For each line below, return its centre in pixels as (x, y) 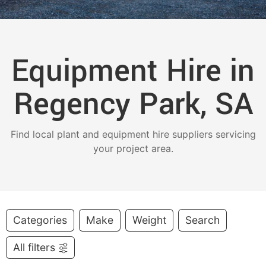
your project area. (133, 148)
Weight (149, 220)
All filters (34, 247)
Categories (40, 220)
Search (202, 220)
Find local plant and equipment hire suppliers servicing (133, 134)
